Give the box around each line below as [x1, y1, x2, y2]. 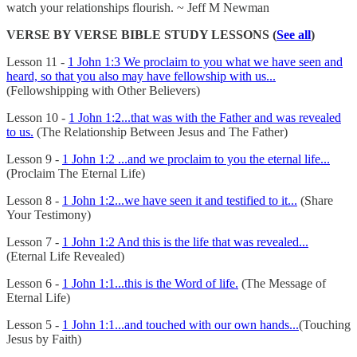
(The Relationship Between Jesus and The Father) [33, 124, 288, 139]
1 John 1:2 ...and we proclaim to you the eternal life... [62, 151, 330, 166]
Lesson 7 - [6, 234, 62, 249]
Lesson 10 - [6, 110, 69, 124]
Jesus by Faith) [6, 331, 81, 346]
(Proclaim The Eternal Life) [6, 166, 145, 180]
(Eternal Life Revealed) [6, 249, 124, 263]
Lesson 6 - [6, 276, 62, 290]
